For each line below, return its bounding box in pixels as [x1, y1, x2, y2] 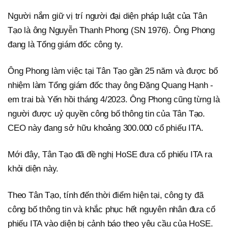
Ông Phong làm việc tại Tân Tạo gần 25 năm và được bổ [8, 66, 218, 76]
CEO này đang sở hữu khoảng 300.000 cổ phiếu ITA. [8, 123, 204, 133]
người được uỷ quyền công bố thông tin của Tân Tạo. [8, 108, 205, 119]
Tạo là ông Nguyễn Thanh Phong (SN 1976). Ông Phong [8, 25, 215, 35]
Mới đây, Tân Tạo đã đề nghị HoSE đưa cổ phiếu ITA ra [8, 149, 212, 159]
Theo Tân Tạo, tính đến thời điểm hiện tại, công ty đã [8, 190, 204, 200]
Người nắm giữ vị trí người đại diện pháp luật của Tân [8, 11, 207, 21]
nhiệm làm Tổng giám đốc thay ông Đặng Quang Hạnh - [8, 80, 213, 90]
